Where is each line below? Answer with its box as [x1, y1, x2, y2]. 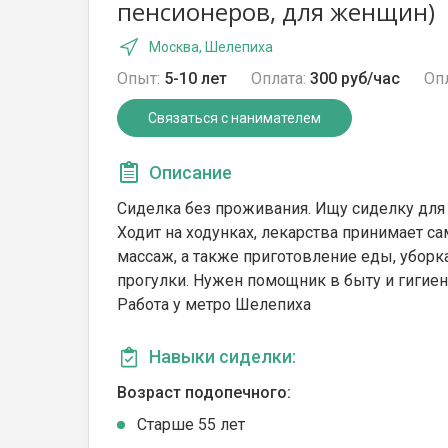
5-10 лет [164, 69, 227, 88]
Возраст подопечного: [117, 383, 291, 402]
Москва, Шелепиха [149, 39, 273, 55]
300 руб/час [310, 69, 400, 88]
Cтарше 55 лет [137, 415, 245, 434]
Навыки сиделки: [149, 346, 296, 367]
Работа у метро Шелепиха [117, 295, 311, 314]
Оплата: [251, 69, 306, 88]
